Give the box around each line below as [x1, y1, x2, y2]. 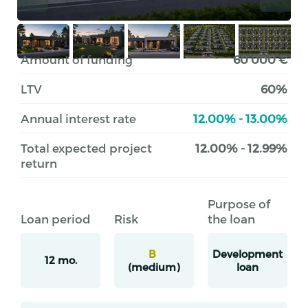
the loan [207, 211, 255, 225]
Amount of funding [21, 52, 133, 66]
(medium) [128, 260, 180, 273]
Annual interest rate [21, 111, 136, 125]
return [21, 155, 57, 170]
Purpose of [207, 196, 270, 210]
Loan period [21, 211, 91, 225]
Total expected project [21, 140, 152, 155]
